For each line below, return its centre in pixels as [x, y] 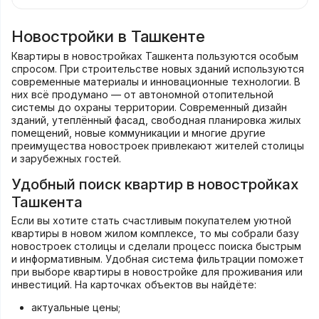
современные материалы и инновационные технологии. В [156, 81]
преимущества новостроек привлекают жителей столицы [157, 145]
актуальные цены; [75, 308]
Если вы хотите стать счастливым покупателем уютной [151, 221]
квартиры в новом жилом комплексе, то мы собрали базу [155, 234]
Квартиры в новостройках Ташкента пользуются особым [155, 56]
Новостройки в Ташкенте [108, 36]
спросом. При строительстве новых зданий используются [157, 68]
